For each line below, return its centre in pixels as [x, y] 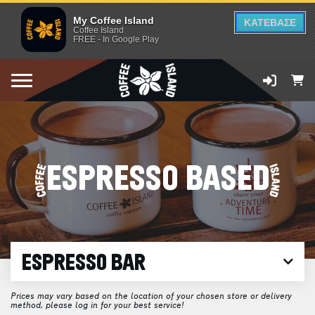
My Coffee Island [114, 20]
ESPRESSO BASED [157, 180]
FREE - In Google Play [116, 39]
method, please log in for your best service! [97, 306]
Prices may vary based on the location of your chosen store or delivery [151, 297]
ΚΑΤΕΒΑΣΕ [270, 22]
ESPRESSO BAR [84, 263]
